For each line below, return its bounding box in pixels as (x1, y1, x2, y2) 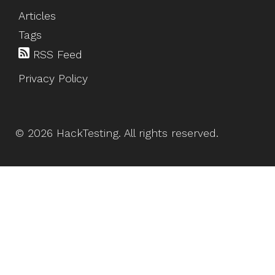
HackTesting (56, 126, 118, 139)
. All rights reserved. (118, 126, 219, 139)
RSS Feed (29, 48, 82, 61)
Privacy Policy (18, 72, 88, 85)
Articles (18, 9, 56, 22)
